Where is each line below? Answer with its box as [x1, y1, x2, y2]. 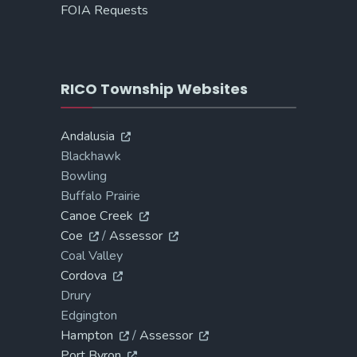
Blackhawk [61, 147, 121, 165]
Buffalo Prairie [61, 186, 140, 205]
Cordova [61, 266, 107, 284]
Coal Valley [61, 246, 123, 265]
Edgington [61, 306, 117, 324]
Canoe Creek [61, 206, 133, 225]
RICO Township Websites [61, 78, 248, 99]
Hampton [61, 326, 113, 344]
